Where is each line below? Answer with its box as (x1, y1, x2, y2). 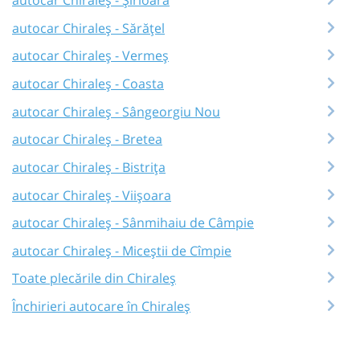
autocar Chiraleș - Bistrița (12, 157, 166, 176)
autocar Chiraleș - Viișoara (12, 186, 171, 204)
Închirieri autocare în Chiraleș (12, 297, 190, 316)
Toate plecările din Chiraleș (12, 269, 176, 288)
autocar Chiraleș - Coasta (12, 74, 164, 92)
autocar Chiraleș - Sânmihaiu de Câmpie (12, 214, 254, 232)
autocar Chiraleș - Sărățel (12, 18, 165, 37)
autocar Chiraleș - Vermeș (12, 47, 169, 65)
